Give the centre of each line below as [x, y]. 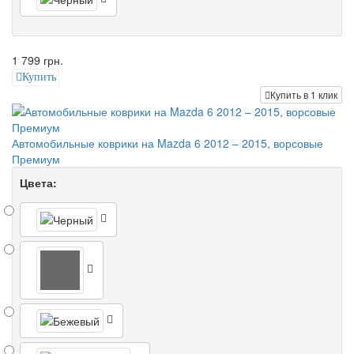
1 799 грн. [38, 60]
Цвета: [38, 182]
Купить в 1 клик [304, 94]
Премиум [36, 158]
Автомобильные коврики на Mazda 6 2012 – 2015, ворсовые [168, 143]
